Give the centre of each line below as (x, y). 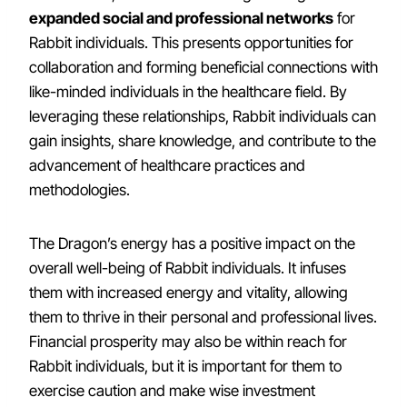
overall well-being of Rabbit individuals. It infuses (188, 268)
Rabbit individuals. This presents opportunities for (191, 43)
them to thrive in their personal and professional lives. (203, 317)
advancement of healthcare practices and (167, 165)
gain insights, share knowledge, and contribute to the (203, 141)
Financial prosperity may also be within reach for (188, 342)
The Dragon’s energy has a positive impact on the (192, 243)
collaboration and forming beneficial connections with (203, 67)
